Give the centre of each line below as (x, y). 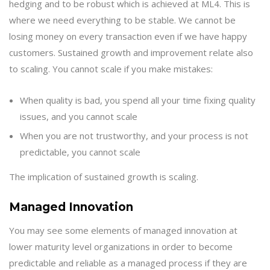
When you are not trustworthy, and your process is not (134, 136)
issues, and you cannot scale (80, 117)
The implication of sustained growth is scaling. (107, 176)
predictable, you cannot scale (81, 152)
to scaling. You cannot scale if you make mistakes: (113, 69)
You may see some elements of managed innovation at (123, 231)
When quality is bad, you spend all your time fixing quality (138, 100)
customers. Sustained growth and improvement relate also (131, 53)
